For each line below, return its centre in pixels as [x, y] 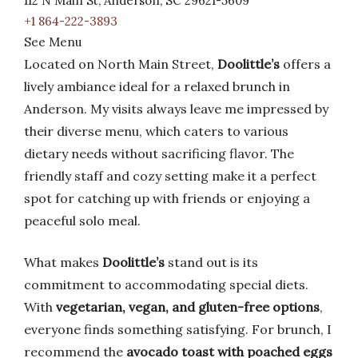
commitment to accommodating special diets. [166, 284]
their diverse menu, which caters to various [156, 131]
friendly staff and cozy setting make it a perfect [170, 176]
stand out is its [211, 262]
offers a [305, 64]
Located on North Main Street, [121, 64]
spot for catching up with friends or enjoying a [167, 198]
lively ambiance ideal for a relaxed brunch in [157, 86]
